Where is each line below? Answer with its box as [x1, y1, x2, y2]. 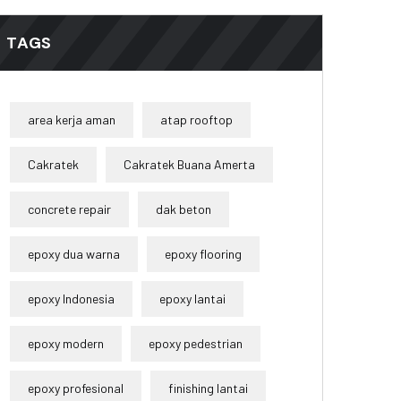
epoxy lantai [159, 291, 226, 307]
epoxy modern [28, 336, 104, 352]
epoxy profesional [28, 380, 124, 397]
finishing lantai [168, 380, 248, 397]
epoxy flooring [165, 246, 242, 262]
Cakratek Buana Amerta [124, 157, 255, 173]
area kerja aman [28, 112, 115, 128]
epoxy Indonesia [28, 291, 115, 307]
